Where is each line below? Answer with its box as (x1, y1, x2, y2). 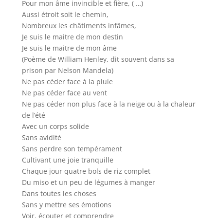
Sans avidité (21, 133, 61, 142)
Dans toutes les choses (21, 189, 96, 198)
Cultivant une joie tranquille (21, 155, 113, 164)
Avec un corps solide (21, 122, 89, 131)
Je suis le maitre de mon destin (21, 32, 123, 41)
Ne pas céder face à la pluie (21, 77, 113, 86)
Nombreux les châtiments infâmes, (21, 21, 136, 30)
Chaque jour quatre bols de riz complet (21, 166, 150, 176)
